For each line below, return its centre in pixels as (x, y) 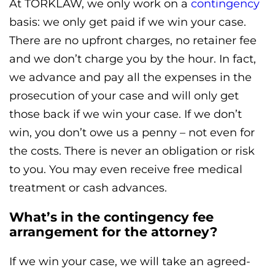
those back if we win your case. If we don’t (126, 114)
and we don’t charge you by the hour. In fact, (133, 59)
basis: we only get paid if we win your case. (128, 22)
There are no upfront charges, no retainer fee (133, 40)
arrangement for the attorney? (113, 231)
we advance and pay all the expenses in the (130, 77)
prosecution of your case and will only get (124, 95)
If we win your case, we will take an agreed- (130, 261)
